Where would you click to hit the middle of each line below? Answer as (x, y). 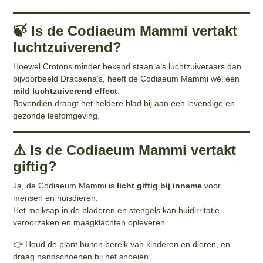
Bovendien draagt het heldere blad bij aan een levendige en (124, 103)
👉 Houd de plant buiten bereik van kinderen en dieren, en (122, 244)
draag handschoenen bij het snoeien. (82, 256)
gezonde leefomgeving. (57, 115)
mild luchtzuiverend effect (65, 91)
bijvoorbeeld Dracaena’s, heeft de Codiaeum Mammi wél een (127, 78)
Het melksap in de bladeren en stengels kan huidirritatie (117, 210)
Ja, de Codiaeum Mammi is (65, 185)
